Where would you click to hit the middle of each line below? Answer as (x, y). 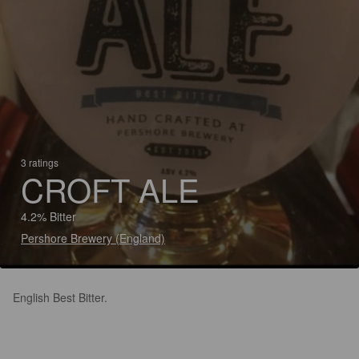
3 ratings (40, 162)
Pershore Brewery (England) (93, 238)
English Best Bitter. (60, 297)
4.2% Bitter (48, 216)
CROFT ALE (110, 189)
